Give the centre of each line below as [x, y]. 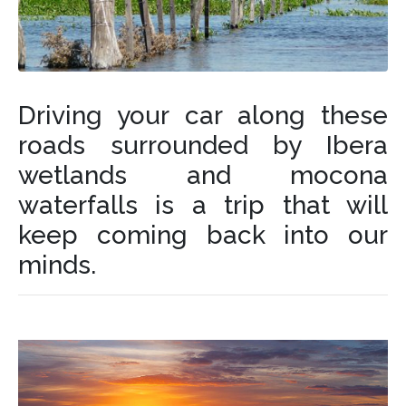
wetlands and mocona [203, 176]
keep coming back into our [203, 236]
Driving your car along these [203, 116]
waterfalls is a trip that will [203, 206]
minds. [57, 266]
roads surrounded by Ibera [203, 146]
